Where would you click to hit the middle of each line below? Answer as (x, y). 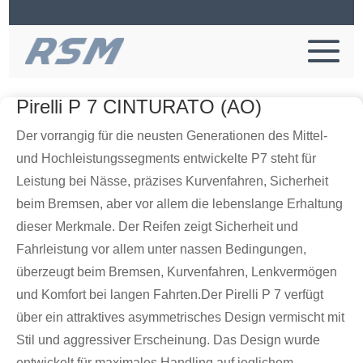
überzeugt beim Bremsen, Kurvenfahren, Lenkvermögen (177, 272)
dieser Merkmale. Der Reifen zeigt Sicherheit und (157, 226)
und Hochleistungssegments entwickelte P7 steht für (166, 158)
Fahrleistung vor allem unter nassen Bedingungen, (161, 249)
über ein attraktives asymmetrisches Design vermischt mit (180, 317)
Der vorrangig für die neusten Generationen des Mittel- (172, 136)
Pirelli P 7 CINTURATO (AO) (139, 107)
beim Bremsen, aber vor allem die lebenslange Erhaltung (179, 204)
